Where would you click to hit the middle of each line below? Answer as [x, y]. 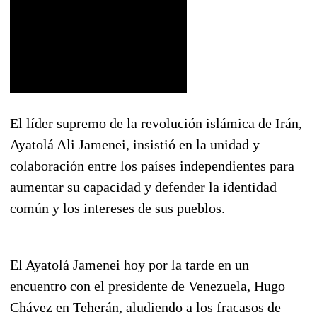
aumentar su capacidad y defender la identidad [143, 186]
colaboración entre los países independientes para [152, 165]
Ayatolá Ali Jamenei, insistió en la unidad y [135, 144]
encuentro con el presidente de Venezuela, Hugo [148, 286]
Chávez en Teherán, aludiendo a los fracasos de [145, 307]
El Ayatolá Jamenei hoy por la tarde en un [129, 264]
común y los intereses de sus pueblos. [117, 208]
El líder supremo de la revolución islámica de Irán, [156, 123]
